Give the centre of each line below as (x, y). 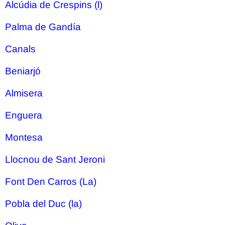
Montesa (24, 137)
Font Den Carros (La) (51, 182)
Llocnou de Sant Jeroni (55, 159)
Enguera (24, 115)
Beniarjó (23, 71)
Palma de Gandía (43, 27)
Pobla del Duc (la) (43, 204)
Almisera (24, 93)
